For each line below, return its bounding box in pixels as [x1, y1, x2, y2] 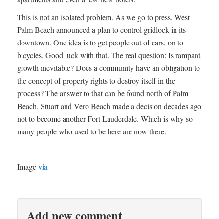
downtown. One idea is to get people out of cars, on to [17, 37, 183, 47]
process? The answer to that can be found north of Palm [17, 88, 188, 98]
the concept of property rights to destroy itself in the [17, 75, 175, 86]
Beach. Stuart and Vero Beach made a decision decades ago [17, 100, 201, 111]
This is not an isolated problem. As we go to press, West [17, 11, 190, 22]
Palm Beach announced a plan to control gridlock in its [17, 24, 186, 35]
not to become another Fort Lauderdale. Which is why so [17, 113, 193, 124]
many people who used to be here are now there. [17, 126, 166, 136]
